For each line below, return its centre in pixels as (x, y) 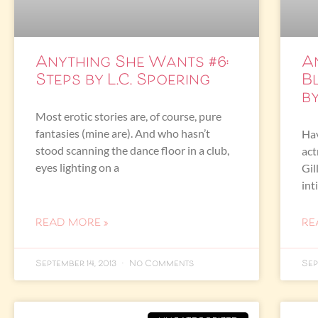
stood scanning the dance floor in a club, (132, 150)
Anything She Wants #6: (132, 64)
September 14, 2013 (77, 264)
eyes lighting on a (77, 168)
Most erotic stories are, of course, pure (128, 116)
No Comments (160, 264)
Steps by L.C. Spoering (123, 81)
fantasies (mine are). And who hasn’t (123, 133)
